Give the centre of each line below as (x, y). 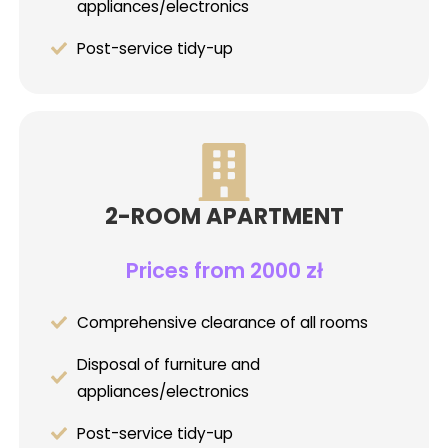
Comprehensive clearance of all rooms (222, 322)
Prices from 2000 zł (224, 270)
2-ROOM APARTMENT (224, 215)
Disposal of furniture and (168, 364)
